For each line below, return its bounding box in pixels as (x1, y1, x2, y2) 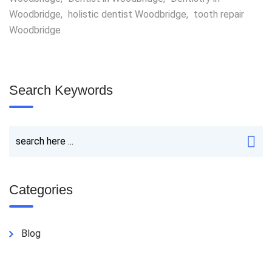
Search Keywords (9, 83, 113, 98)
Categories (9, 182, 73, 197)
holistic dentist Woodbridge (68, 8, 186, 21)
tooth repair (194, 8, 244, 21)
